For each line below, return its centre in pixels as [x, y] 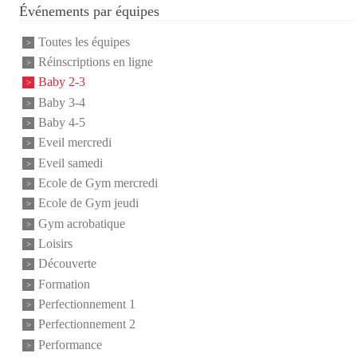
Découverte [67, 264]
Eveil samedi [71, 163]
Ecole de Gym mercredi [98, 183]
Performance [70, 345]
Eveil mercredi [75, 143]
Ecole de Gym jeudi [88, 203]
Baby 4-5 [62, 123]
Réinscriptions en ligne [96, 62]
